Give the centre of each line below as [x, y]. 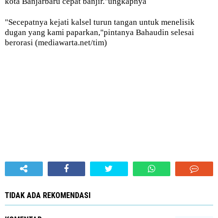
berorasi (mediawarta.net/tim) [56, 43]
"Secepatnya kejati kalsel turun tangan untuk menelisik [100, 22]
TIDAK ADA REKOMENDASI [48, 195]
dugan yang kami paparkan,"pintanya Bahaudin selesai [100, 32]
